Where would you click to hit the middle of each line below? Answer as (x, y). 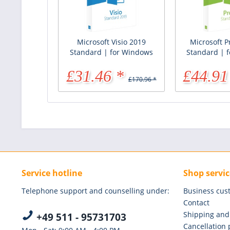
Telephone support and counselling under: (95, 190)
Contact (196, 202)
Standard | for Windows (111, 52)
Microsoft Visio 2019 (111, 42)
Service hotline (52, 173)
